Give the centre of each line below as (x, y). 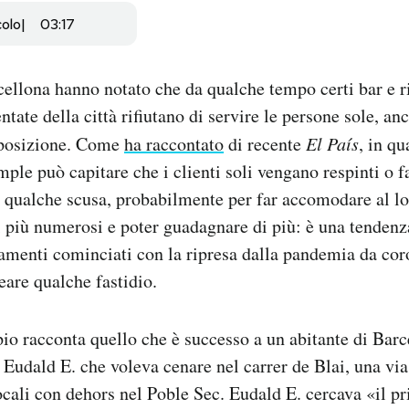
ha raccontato (174, 144)
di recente (265, 144)
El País (332, 144)
